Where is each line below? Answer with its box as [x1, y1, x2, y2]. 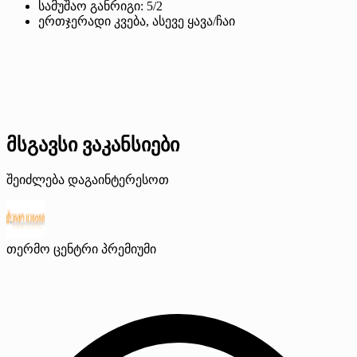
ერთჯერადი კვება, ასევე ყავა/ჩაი [38, 14, 235, 29]
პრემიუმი [101, 242, 156, 257]
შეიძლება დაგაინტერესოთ [6, 173, 169, 187]
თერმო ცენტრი [6, 242, 98, 257]
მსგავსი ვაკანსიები [6, 135, 179, 156]
